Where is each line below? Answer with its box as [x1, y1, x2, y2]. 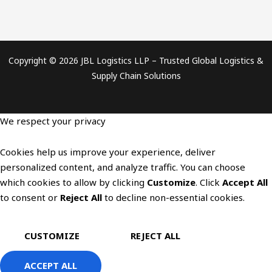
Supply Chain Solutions [91, 69, 181, 81]
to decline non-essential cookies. [102, 191, 245, 204]
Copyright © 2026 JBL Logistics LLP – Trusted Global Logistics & [8, 54, 263, 66]
